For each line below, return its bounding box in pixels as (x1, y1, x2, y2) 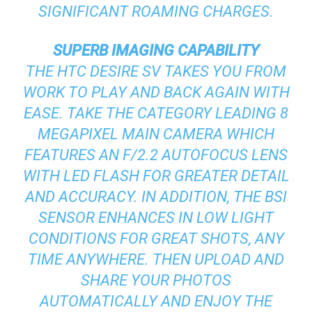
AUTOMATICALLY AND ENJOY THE (40, 292, 272, 310)
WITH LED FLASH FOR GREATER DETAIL (22, 166, 290, 185)
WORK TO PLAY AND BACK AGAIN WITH (22, 83, 290, 101)
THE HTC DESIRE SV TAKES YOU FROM (26, 62, 286, 80)
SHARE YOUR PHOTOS (81, 271, 231, 289)
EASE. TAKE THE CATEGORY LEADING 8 (24, 104, 288, 122)
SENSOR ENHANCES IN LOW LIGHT (38, 208, 274, 226)
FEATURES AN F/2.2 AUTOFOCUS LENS (24, 146, 288, 164)
